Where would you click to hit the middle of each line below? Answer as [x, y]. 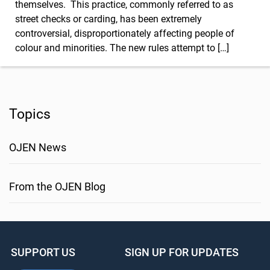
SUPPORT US [43, 253]
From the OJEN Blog [57, 186]
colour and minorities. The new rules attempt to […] [122, 48]
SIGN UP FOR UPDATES [181, 253]
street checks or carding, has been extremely [108, 19]
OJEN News [38, 147]
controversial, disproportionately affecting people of [125, 33]
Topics [30, 115]
